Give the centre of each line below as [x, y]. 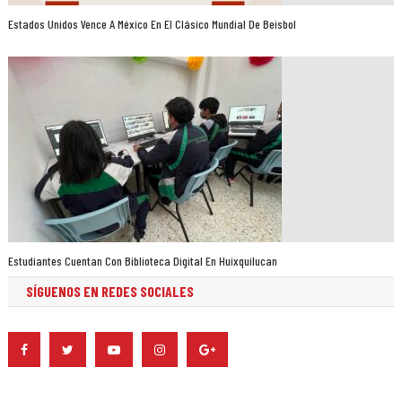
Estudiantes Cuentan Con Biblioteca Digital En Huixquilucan [143, 261]
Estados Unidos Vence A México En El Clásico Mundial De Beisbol [153, 24]
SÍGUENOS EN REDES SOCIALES [109, 292]
